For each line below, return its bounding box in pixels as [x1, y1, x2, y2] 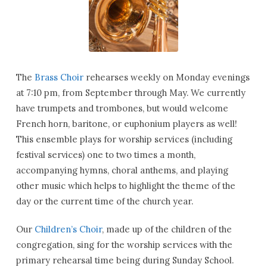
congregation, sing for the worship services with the [15, 239, 232, 251]
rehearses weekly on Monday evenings [83, 72, 250, 83]
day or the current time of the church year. [15, 195, 193, 207]
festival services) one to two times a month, [15, 149, 195, 161]
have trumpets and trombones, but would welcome [15, 103, 228, 114]
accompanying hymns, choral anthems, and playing [15, 164, 228, 176]
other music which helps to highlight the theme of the [15, 180, 235, 192]
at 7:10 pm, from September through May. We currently [15, 87, 246, 99]
